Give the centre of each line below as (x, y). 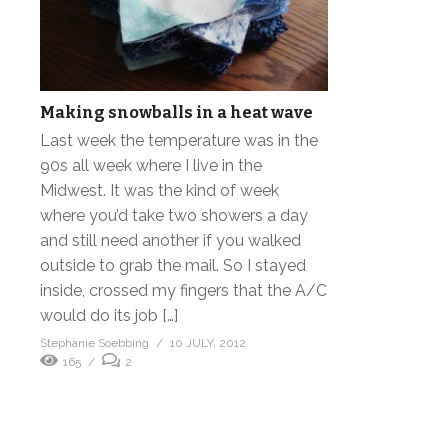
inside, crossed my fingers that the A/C (183, 290)
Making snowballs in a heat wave (176, 112)
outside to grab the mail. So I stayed (173, 265)
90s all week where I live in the (151, 165)
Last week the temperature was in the (179, 140)
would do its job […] (109, 315)
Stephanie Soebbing (94, 342)
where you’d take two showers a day (174, 215)
